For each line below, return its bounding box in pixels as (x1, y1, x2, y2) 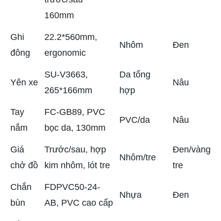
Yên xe (10, 77, 38, 88)
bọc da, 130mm (44, 123, 106, 133)
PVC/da (119, 115, 150, 125)
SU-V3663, (44, 70, 88, 80)
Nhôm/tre (119, 152, 156, 163)
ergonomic (44, 48, 86, 58)
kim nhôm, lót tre (44, 160, 110, 171)
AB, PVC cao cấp (44, 198, 113, 208)
